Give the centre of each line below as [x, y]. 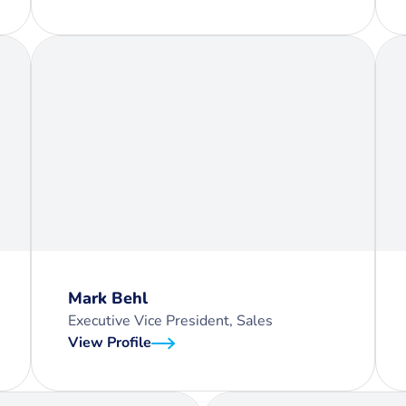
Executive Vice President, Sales [170, 321]
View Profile [110, 343]
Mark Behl [108, 298]
